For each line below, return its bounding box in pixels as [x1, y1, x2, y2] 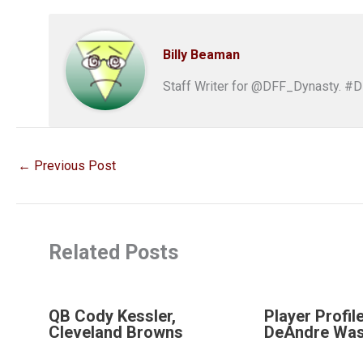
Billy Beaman [163, 46, 241, 62]
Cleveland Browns [49, 322, 183, 343]
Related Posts [49, 240, 178, 264]
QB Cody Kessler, [49, 306, 176, 327]
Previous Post [31, 157, 116, 173]
